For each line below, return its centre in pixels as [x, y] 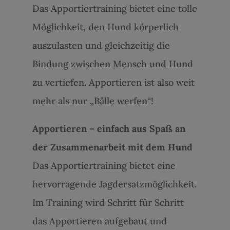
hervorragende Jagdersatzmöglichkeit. [114, 184]
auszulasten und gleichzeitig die [101, 45]
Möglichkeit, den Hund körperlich [105, 27]
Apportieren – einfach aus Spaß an [109, 128]
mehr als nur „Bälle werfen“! [93, 101]
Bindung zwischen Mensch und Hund [112, 64]
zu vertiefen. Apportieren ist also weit [113, 82]
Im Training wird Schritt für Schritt [108, 202]
